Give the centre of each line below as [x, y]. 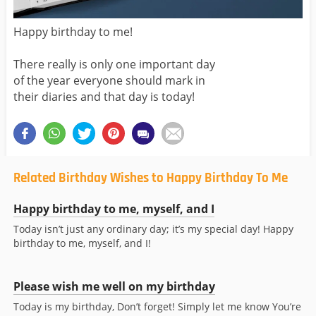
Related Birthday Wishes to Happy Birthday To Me [151, 178]
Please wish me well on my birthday [114, 286]
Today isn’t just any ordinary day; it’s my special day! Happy [153, 229]
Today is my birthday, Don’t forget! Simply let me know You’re [157, 306]
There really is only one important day [114, 64]
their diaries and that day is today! [104, 96]
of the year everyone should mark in [109, 80]
